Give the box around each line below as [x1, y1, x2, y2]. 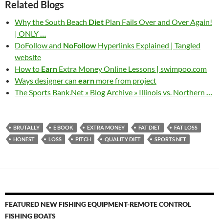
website [15, 52, 41, 62]
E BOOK [53, 124, 73, 131]
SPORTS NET [154, 136, 186, 142]
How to [15, 64, 41, 73]
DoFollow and [15, 41, 63, 50]
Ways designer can [15, 76, 78, 85]
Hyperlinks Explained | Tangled [96, 41, 200, 50]
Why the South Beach [15, 17, 88, 26]
